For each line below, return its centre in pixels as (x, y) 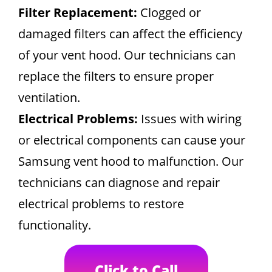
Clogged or (169, 12)
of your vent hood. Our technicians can (127, 55)
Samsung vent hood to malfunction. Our (131, 161)
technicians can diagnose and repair (119, 182)
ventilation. (49, 97)
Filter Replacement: (78, 12)
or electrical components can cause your (132, 140)
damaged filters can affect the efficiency (130, 34)
